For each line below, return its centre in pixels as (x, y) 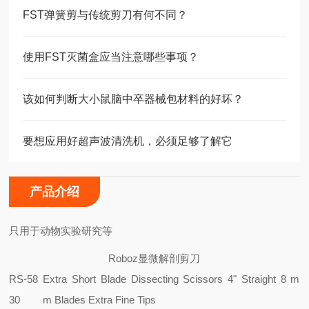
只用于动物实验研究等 (61, 231)
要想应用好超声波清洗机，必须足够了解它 (128, 141)
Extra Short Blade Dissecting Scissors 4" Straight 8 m (171, 279)
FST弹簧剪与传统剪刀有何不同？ (106, 15)
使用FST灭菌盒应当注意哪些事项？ (111, 57)
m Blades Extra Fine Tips (100, 300)
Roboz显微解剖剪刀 (154, 258)
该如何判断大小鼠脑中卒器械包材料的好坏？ (133, 99)
